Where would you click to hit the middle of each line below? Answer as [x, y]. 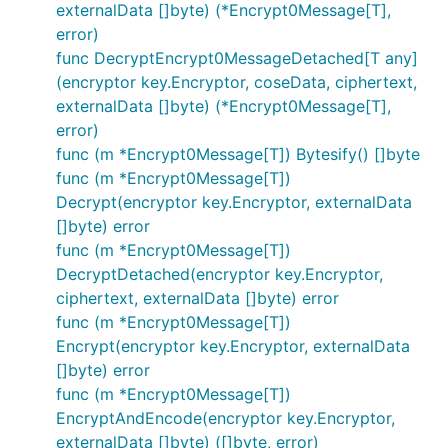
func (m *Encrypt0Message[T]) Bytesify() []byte [238, 154]
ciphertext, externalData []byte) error [197, 298]
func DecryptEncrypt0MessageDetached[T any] [237, 58]
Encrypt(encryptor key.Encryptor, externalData [233, 346]
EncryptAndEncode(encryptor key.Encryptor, [225, 418]
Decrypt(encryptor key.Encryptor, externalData [234, 202]
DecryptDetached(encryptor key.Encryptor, [219, 274]
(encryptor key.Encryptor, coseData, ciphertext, [236, 82]
